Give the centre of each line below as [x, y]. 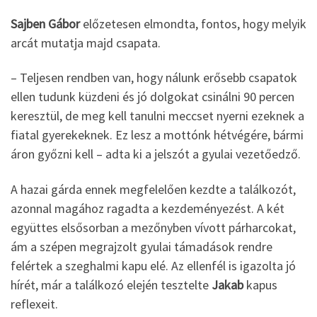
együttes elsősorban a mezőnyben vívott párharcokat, [153, 227]
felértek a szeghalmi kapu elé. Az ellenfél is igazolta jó [153, 265]
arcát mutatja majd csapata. [88, 42]
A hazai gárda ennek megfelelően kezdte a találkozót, [153, 189]
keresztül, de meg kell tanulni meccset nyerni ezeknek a [157, 116]
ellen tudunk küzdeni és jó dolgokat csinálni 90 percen [152, 97]
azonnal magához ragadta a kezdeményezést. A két [148, 208]
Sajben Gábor [45, 23]
